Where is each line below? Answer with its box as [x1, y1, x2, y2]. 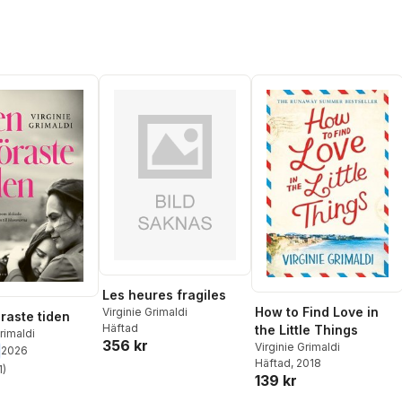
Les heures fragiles [102, 287, 226, 303]
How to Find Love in [255, 304, 379, 320]
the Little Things [255, 322, 358, 338]
